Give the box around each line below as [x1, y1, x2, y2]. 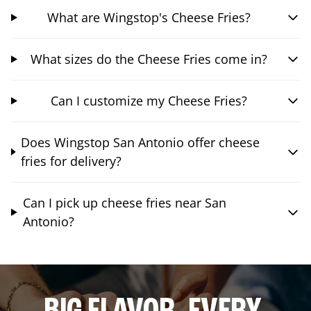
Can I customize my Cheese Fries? [50, 92, 247, 109]
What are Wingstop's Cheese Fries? [47, 8, 251, 26]
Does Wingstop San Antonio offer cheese [21, 133, 260, 151]
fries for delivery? [21, 152, 122, 169]
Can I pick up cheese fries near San [22, 194, 226, 211]
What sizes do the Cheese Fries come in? [30, 50, 267, 67]
